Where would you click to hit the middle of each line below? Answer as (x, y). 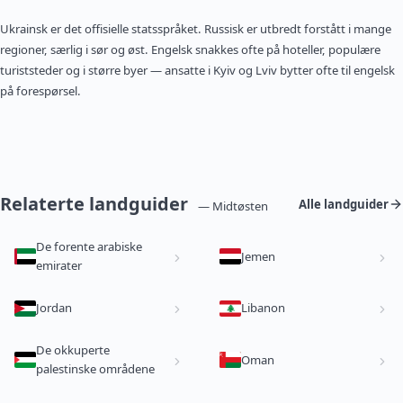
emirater (59, 266)
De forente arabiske (89, 247)
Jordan (54, 308)
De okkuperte (73, 350)
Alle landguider (344, 204)
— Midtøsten (233, 206)
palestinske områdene (95, 369)
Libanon (263, 308)
